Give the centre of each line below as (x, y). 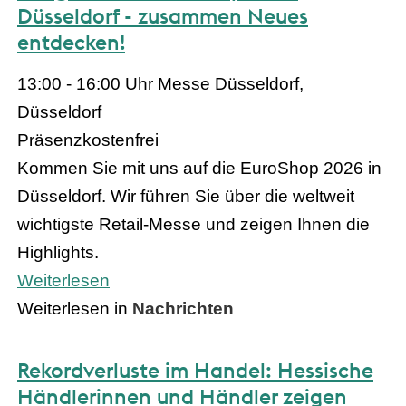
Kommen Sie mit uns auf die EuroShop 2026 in (199, 168)
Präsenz (50, 140)
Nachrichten (183, 308)
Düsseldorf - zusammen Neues (163, 16)
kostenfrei (121, 140)
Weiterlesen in (75, 308)
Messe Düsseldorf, (231, 83)
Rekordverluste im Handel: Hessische (195, 370)
